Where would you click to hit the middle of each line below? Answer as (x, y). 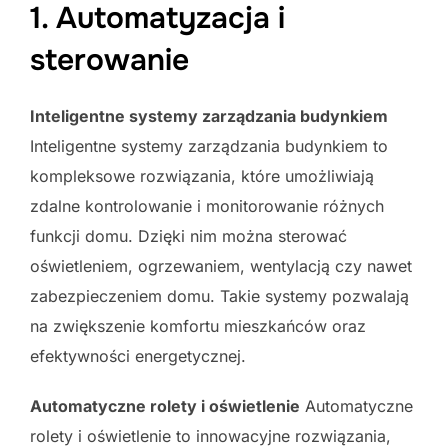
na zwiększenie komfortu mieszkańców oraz (198, 325)
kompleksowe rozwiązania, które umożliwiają (202, 175)
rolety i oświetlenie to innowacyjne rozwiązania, (210, 435)
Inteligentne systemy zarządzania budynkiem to (209, 145)
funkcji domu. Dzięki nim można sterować (188, 235)
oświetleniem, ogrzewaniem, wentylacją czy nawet (221, 265)
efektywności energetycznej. (138, 355)
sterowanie (109, 59)
